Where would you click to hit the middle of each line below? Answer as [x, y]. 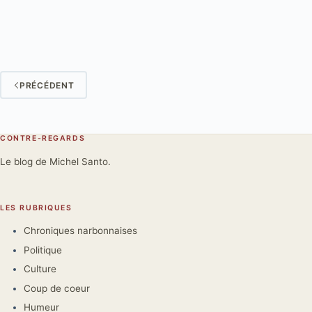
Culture [40, 269]
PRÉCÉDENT [47, 85]
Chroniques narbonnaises [80, 231]
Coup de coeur [57, 288]
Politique [43, 250]
